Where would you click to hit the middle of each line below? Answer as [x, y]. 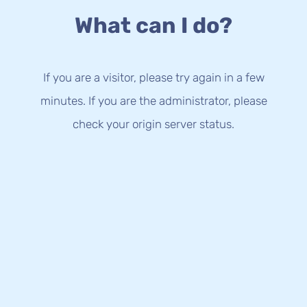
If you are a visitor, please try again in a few [153, 77]
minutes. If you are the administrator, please [153, 100]
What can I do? [153, 25]
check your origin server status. [153, 124]
